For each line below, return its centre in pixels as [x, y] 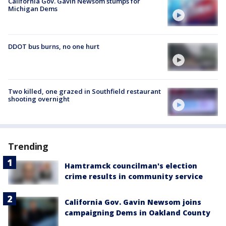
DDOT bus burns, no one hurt [54, 46]
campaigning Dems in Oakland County [137, 213]
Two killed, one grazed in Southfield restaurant [84, 91]
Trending [29, 147]
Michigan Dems [33, 9]
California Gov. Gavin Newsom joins [133, 202]
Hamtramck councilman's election [131, 166]
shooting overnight [39, 99]
